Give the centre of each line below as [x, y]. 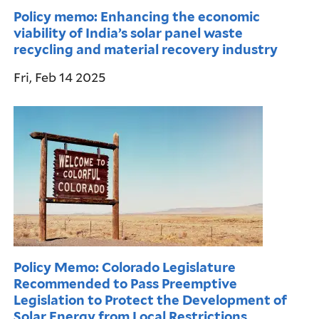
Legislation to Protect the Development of [151, 299]
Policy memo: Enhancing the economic [137, 16]
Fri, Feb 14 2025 [60, 77]
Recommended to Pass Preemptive [126, 283]
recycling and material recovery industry [146, 49]
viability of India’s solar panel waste [129, 32]
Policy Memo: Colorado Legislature [125, 267]
